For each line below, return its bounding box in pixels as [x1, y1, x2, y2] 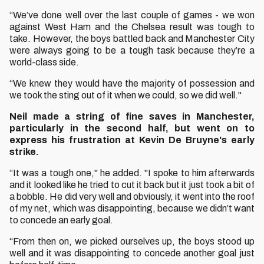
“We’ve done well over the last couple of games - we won [9, 10, 255, 20]
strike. [9, 147, 39, 157]
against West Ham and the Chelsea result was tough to [9, 22, 255, 32]
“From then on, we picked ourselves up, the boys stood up [9, 236, 255, 246]
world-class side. [9, 57, 79, 67]
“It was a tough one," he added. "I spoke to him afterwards [9, 168, 255, 178]
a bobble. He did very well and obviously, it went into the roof [9, 192, 255, 202]
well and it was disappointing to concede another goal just [9, 248, 255, 258]
